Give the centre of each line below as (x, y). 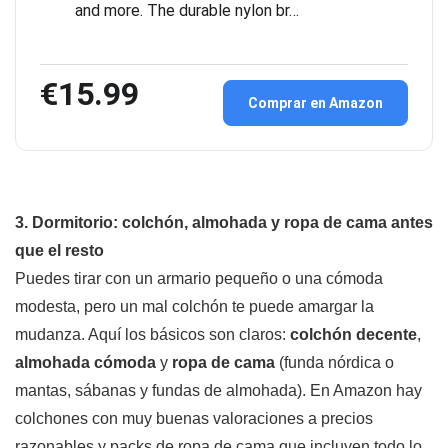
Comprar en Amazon (315, 103)
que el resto (59, 251)
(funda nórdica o (334, 363)
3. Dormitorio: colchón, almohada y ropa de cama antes (224, 223)
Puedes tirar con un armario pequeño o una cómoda (199, 279)
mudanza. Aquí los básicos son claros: (152, 335)
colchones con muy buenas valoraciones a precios (194, 419)
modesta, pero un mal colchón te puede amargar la (194, 307)
